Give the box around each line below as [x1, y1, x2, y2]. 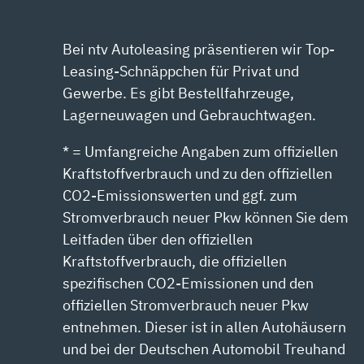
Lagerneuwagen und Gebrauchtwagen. [63, 106, 317, 125]
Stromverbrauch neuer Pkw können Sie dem [63, 208, 349, 227]
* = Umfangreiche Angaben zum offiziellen [63, 142, 339, 162]
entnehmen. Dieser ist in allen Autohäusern [63, 318, 347, 337]
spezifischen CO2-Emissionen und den [63, 274, 314, 293]
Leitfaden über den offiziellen [63, 230, 253, 249]
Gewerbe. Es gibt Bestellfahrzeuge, [63, 84, 295, 103]
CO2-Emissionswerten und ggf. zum [63, 186, 298, 206]
